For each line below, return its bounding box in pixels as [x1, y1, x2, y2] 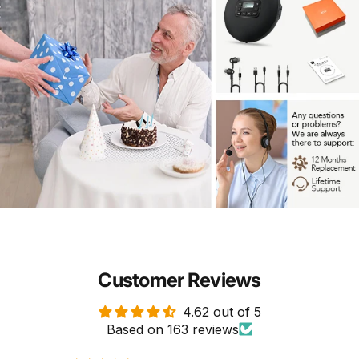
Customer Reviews [98, 268, 261, 292]
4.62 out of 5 [182, 303, 261, 320]
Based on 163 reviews [107, 321, 239, 337]
